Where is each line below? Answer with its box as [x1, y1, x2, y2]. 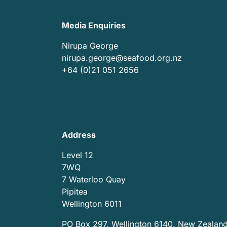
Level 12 [62, 149, 93, 160]
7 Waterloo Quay [62, 174, 126, 184]
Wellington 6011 [62, 198, 122, 209]
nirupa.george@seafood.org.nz [62, 52, 182, 63]
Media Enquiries [62, 20, 126, 30]
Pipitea [62, 186, 88, 197]
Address [62, 129, 96, 140]
